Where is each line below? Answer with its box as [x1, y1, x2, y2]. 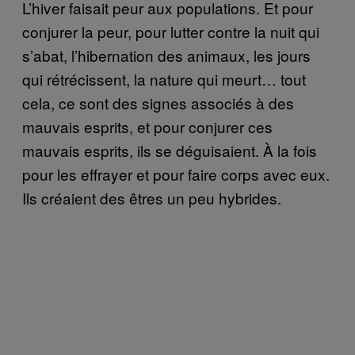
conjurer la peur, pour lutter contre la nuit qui [22, 20, 319, 42]
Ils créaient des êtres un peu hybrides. [22, 186, 281, 208]
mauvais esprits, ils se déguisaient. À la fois [22, 139, 317, 161]
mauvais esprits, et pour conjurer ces [22, 115, 273, 137]
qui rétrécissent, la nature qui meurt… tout [22, 67, 306, 90]
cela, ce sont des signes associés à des [22, 91, 294, 113]
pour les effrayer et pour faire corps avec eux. [22, 162, 330, 185]
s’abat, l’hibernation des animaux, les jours [22, 44, 311, 66]
